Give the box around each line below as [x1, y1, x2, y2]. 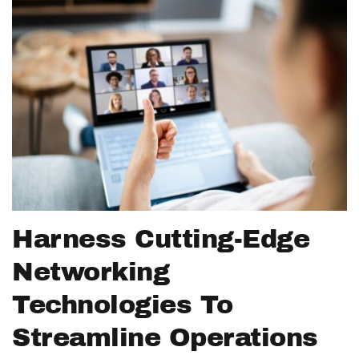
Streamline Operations [12, 323, 318, 352]
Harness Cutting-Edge [12, 224, 309, 253]
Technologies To [12, 290, 233, 319]
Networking [12, 257, 169, 286]
